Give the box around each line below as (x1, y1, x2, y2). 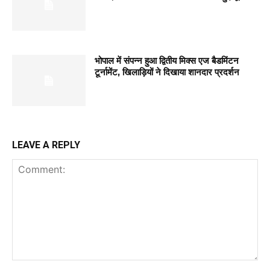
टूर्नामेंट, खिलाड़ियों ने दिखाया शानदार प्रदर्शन (95, 66, 240, 78)
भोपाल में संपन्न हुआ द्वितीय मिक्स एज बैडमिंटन (95, 54, 239, 66)
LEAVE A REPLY (12, 139, 80, 151)
